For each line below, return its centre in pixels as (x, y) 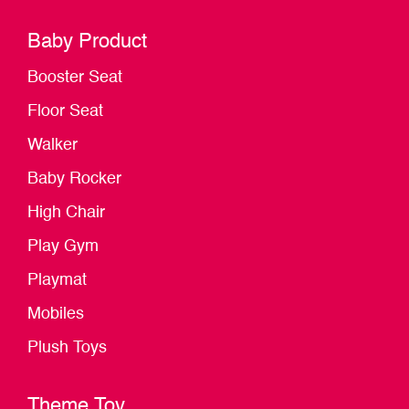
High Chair (66, 213)
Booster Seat (75, 78)
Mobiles (56, 315)
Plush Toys (67, 348)
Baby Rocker (74, 179)
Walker (52, 146)
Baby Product (87, 42)
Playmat (57, 281)
